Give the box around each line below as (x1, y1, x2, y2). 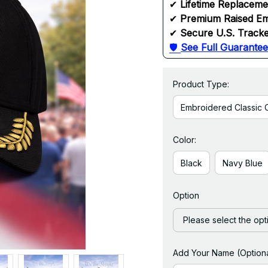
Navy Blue (223, 157, 263, 168)
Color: (173, 135, 196, 145)
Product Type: (173, 79, 229, 89)
